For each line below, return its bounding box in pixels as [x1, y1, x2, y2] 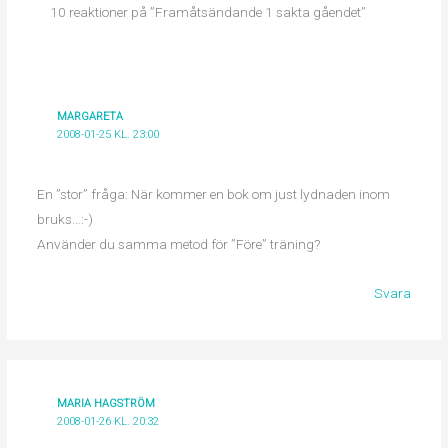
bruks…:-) [36, 210, 93, 227]
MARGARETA [57, 109, 124, 123]
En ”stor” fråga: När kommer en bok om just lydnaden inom [36, 185, 390, 202]
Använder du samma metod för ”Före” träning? [36, 235, 320, 252]
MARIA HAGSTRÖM [57, 396, 156, 410]
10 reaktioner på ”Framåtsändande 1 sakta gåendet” [50, 4, 367, 21]
